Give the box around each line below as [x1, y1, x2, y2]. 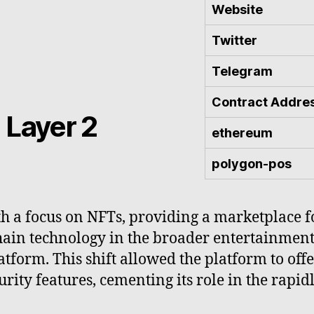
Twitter [212, 32, 257, 48]
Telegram [212, 63, 273, 78]
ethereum [212, 125, 273, 140]
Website [212, 1, 263, 17]
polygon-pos [212, 156, 292, 171]
